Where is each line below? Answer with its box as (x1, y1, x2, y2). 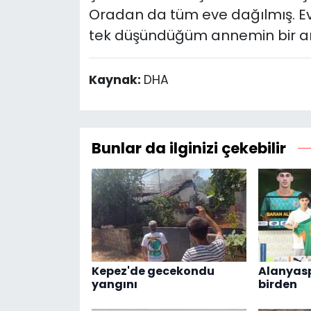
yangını (91, 276, 137, 293)
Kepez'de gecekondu (91, 263, 215, 280)
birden (258, 276, 297, 293)
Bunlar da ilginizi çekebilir (91, 138, 286, 159)
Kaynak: (88, 72, 144, 89)
